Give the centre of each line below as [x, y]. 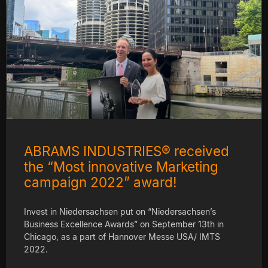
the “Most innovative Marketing [121, 166]
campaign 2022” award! [100, 182]
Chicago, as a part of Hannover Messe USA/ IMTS [122, 236]
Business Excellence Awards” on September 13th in [124, 224]
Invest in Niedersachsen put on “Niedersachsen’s [120, 211]
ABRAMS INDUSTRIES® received [127, 151]
